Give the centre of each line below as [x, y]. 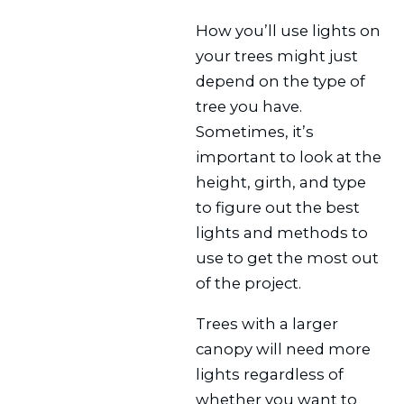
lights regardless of [270, 374]
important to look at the [289, 157]
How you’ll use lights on [289, 31]
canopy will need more [284, 349]
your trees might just [277, 56]
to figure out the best [278, 208]
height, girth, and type [281, 183]
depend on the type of [281, 82]
